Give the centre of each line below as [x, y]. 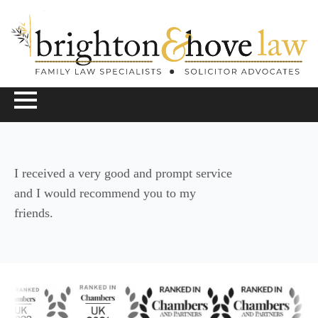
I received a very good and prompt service [123, 173]
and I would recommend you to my [105, 193]
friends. [34, 213]
